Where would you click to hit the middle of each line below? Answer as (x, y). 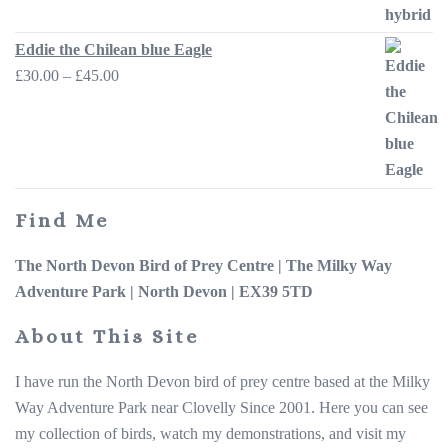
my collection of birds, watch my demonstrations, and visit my (210, 433)
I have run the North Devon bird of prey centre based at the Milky (222, 381)
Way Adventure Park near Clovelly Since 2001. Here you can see (221, 407)
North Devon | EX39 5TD (225, 291)
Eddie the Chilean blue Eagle (113, 49)
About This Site (107, 336)
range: (137, 100)
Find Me (62, 220)
